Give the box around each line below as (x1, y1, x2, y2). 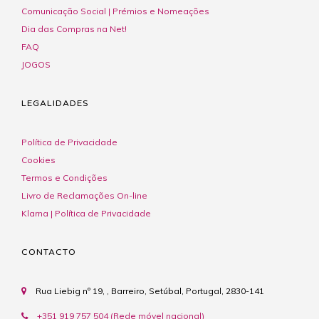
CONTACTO (21, 246, 76, 257)
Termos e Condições (21, 172, 108, 183)
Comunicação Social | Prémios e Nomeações (21, 5, 209, 16)
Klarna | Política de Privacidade (21, 207, 151, 219)
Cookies (21, 154, 56, 165)
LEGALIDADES (21, 98, 88, 108)
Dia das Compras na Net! (21, 23, 127, 34)
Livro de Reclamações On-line (21, 189, 147, 201)
